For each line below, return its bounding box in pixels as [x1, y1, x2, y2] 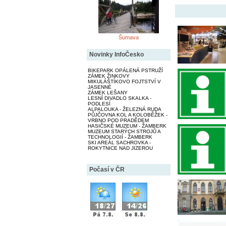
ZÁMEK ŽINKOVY [87, 73, 130, 79]
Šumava [118, 34, 139, 40]
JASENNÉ [87, 84, 111, 90]
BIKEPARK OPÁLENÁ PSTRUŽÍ [87, 67, 163, 73]
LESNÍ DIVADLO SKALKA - [87, 95, 151, 101]
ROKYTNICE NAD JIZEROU [87, 145, 153, 151]
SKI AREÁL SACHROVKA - [87, 139, 151, 145]
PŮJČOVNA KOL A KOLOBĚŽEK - [87, 111, 167, 118]
